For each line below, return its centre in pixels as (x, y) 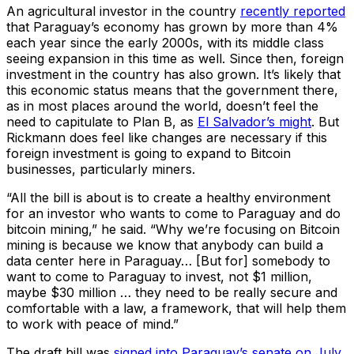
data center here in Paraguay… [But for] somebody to (168, 260)
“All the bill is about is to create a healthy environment (168, 197)
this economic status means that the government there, (172, 90)
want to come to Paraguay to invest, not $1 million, (159, 276)
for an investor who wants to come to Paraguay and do (173, 213)
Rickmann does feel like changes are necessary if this (167, 137)
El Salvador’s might (254, 121)
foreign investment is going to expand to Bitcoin (149, 153)
